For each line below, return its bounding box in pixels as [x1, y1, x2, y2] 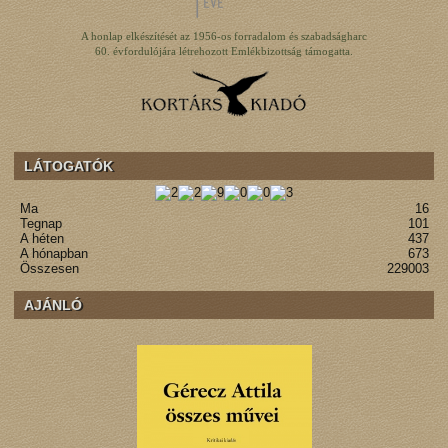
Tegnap [19, 215, 62, 231]
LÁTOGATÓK [24, 157, 114, 174]
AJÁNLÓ [24, 296, 83, 313]
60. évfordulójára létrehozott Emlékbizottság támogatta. [95, 45, 353, 57]
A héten [19, 230, 64, 246]
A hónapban [19, 245, 88, 261]
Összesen [19, 260, 79, 276]
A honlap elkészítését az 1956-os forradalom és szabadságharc [81, 30, 367, 42]
